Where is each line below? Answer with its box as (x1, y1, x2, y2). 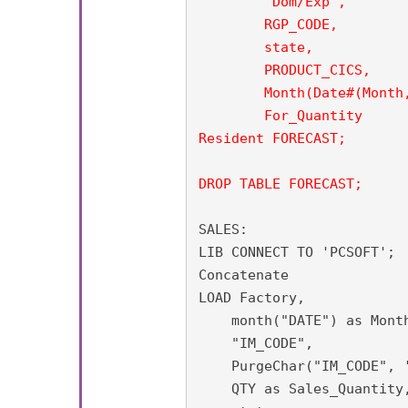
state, (198, 38, 264, 56)
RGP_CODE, (198, 15, 338, 33)
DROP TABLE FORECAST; (198, 175, 362, 192)
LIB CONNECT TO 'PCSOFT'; (198, 243, 395, 260)
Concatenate (198, 266, 289, 283)
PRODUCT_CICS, (198, 61, 264, 78)
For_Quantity (198, 107, 362, 124)
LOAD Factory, (198, 289, 305, 306)
